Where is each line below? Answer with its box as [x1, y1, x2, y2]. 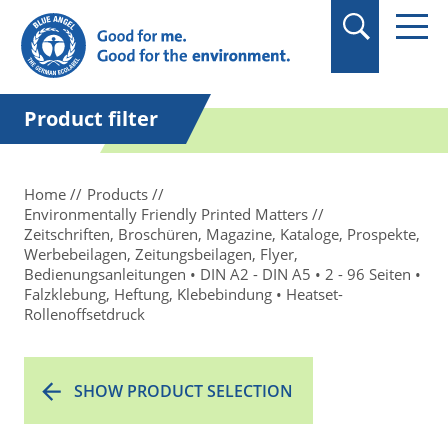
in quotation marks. [54, 4, 202, 26]
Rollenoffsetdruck [24, 304, 145, 324]
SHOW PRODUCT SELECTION [74, 380, 293, 402]
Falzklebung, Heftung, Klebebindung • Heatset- [24, 284, 343, 304]
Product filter [24, 105, 158, 132]
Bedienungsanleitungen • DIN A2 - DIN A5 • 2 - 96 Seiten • [24, 264, 421, 284]
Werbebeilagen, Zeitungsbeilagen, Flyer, [24, 244, 298, 264]
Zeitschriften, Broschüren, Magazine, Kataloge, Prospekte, [24, 224, 420, 244]
